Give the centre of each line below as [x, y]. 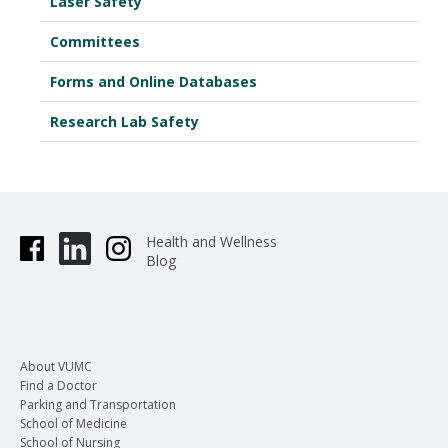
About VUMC [56, 366]
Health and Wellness [211, 241]
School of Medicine [73, 423]
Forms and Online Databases [153, 81]
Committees [95, 41]
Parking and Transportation [98, 404]
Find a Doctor [58, 385]
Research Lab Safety [124, 121]
